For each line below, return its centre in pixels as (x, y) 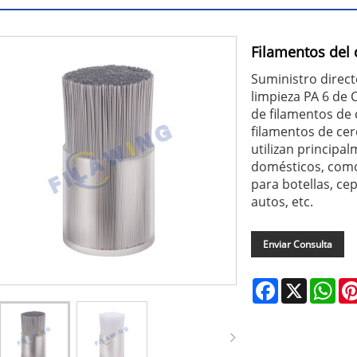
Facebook (302, 284)
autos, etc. (282, 202)
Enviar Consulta (297, 244)
